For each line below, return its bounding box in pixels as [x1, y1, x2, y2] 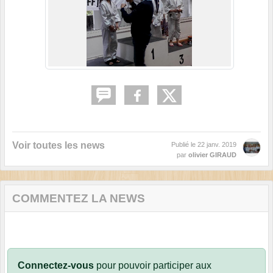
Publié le [171, 140, 197, 148]
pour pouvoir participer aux [94, 260, 211, 271]
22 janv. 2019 [197, 140, 236, 148]
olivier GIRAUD [188, 151, 236, 158]
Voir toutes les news [12, 140, 105, 151]
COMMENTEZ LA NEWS [12, 191, 145, 205]
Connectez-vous [18, 260, 94, 271]
